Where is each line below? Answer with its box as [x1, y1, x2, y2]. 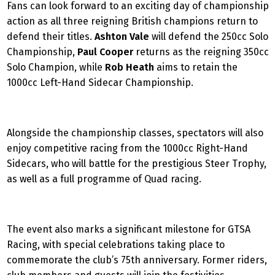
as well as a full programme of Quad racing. [7, 173, 201, 185]
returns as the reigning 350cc [136, 46, 269, 58]
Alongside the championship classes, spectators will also [7, 127, 263, 139]
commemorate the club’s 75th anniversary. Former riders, [7, 254, 267, 266]
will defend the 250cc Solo [149, 31, 268, 42]
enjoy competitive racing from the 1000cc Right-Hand [7, 142, 248, 154]
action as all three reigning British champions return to [7, 15, 258, 27]
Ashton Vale [95, 31, 149, 42]
